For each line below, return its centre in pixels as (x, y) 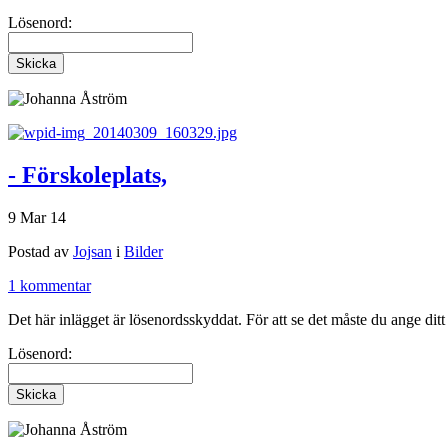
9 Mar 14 (37, 217)
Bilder (143, 251)
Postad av (40, 251)
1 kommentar (49, 285)
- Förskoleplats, (87, 174)
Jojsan (92, 251)
